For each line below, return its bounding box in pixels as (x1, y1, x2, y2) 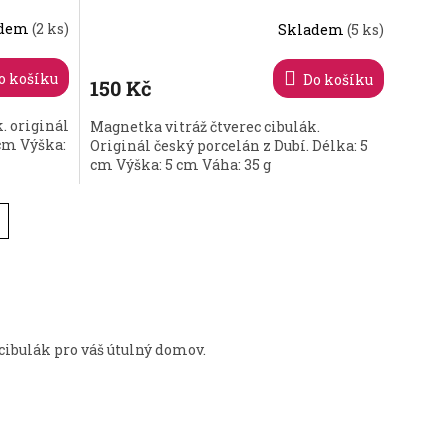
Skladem (278, 20, 348, 40)
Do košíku (303, 69, 374, 89)
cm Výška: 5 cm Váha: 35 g (90, 154, 272, 174)
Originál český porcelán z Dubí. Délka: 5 (90, 135, 369, 155)
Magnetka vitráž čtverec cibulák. (90, 116, 321, 136)
